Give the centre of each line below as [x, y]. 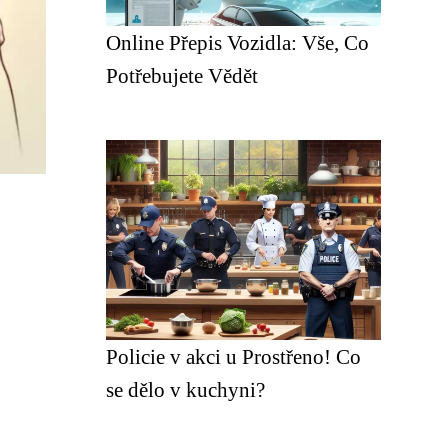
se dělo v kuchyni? [185, 389]
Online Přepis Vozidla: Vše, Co [237, 42]
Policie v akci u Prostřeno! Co [233, 356]
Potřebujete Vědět [182, 75]
